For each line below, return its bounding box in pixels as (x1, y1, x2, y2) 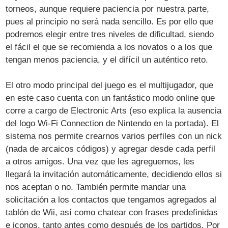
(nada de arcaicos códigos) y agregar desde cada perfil (6, 144, 216, 154)
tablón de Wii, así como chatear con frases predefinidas (6, 208, 218, 218)
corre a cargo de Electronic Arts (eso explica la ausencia (6, 106, 222, 116)
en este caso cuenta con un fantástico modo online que (6, 93, 215, 103)
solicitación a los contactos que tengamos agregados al (6, 195, 217, 205)
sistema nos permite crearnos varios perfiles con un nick (6, 131, 222, 141)
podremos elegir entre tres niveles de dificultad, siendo (6, 30, 214, 40)
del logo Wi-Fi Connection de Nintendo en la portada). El (6, 119, 219, 129)
